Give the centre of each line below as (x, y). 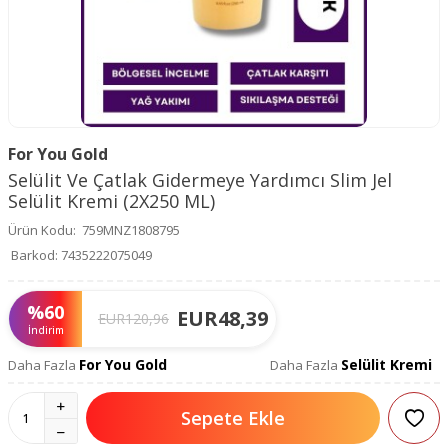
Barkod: (34, 255)
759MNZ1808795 (131, 230)
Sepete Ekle (233, 417)
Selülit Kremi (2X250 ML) (111, 201)
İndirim (45, 330)
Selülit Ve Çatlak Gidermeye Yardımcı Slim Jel (200, 180)
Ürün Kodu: (42, 230)
